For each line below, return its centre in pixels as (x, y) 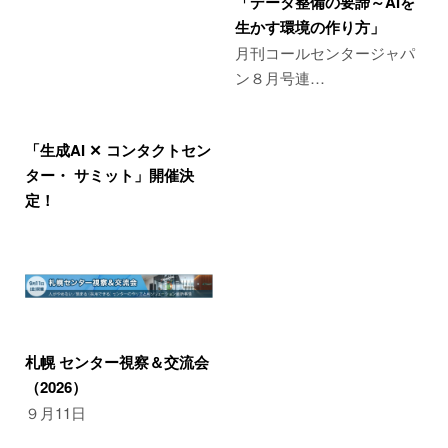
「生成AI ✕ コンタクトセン (118, 149)
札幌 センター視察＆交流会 (117, 361)
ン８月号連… (279, 77)
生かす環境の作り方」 (309, 26)
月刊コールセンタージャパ (324, 52)
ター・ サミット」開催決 (109, 174)
